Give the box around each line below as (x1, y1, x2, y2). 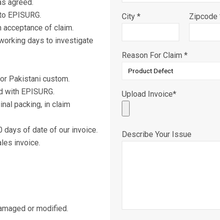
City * (122, 11, 140, 21)
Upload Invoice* (122, 89, 176, 99)
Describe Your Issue (122, 129, 192, 139)
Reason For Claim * (122, 50, 188, 60)
